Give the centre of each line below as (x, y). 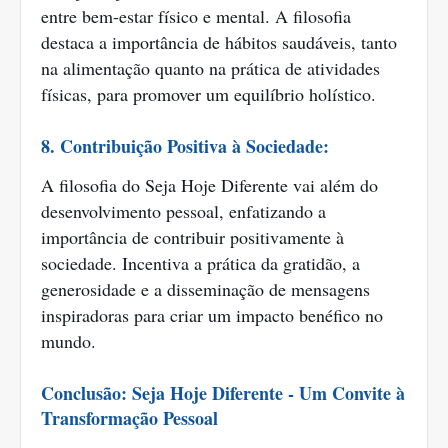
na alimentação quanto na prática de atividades (210, 68)
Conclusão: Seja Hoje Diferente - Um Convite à (223, 393)
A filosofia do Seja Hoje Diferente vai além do (209, 185)
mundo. (68, 341)
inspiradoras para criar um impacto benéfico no (212, 315)
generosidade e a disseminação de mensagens (205, 289)
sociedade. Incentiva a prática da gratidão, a (200, 263)
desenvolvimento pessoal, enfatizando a (183, 211)
